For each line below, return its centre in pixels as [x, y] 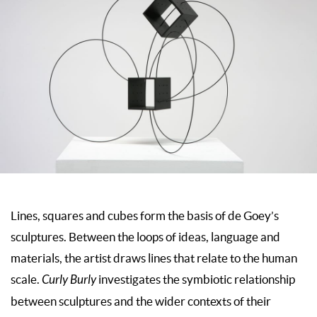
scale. [26, 279]
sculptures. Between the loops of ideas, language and [145, 237]
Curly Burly [70, 280]
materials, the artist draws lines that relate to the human [154, 258]
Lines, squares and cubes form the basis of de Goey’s [145, 215]
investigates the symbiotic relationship [197, 279]
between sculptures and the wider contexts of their [141, 301]
